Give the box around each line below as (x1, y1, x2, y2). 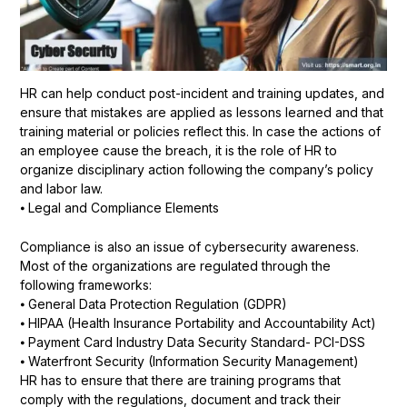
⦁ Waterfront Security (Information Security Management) (19, 353, 359, 370)
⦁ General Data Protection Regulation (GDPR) (19, 296, 287, 313)
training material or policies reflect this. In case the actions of (19, 123, 381, 139)
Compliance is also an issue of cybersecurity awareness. (19, 239, 359, 255)
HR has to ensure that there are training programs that (19, 372, 341, 389)
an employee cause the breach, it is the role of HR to (19, 142, 337, 158)
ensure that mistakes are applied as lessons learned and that (19, 104, 383, 120)
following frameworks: (19, 277, 152, 293)
